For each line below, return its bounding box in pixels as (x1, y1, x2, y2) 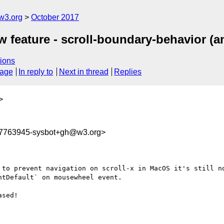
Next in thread (58, 67, 108, 76)
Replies (114, 67, 142, 76)
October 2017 (31, 13, 79, 21)
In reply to (18, 67, 53, 76)
